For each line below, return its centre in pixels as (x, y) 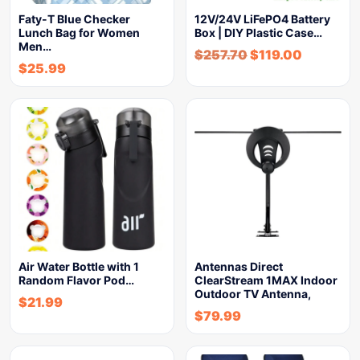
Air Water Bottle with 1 (79, 266)
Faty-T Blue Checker (74, 19)
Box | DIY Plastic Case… (258, 33)
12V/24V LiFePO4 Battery (262, 19)
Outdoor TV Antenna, (253, 294)
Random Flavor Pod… (76, 280)
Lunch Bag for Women (79, 33)
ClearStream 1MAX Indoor (266, 280)
